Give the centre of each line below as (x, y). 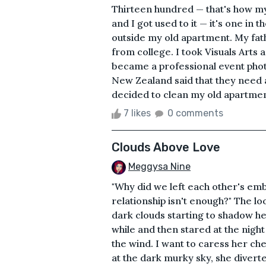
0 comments (195, 113)
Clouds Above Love (166, 147)
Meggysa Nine (159, 166)
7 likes (137, 113)
